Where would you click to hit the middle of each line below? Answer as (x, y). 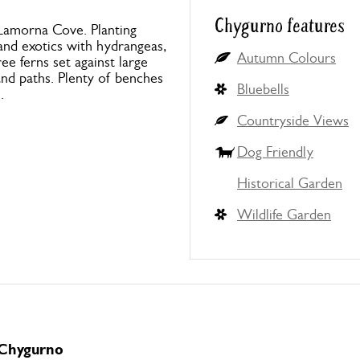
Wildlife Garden (284, 215)
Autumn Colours (286, 58)
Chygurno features (280, 26)
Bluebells (263, 89)
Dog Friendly (275, 152)
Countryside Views (293, 121)
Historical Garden (290, 183)
